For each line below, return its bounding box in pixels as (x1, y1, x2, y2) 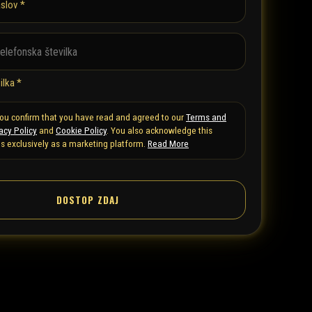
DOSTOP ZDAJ (56, 193, 119, 207)
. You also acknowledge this (107, 125, 212, 136)
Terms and (186, 111, 226, 123)
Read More (148, 138, 189, 149)
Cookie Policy (56, 125, 107, 136)
